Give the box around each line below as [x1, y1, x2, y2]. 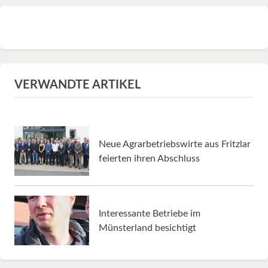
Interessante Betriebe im [99, 208, 200, 218]
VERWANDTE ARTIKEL [14, 79, 141, 92]
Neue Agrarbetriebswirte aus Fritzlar [99, 139, 251, 149]
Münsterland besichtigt [99, 223, 196, 233]
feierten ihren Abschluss [99, 153, 200, 163]
